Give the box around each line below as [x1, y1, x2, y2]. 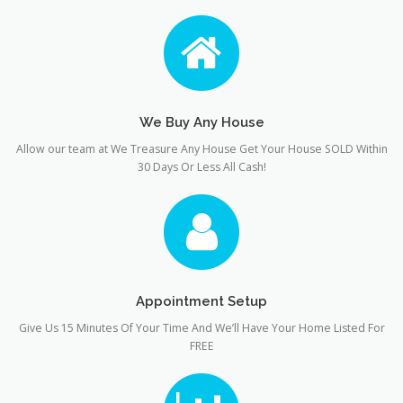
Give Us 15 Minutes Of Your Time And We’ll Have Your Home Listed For [18, 320, 385, 336]
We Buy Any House [139, 113, 264, 130]
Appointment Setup [136, 293, 267, 309]
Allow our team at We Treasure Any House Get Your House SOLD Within [15, 140, 388, 157]
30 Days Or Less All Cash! [137, 158, 266, 175]
